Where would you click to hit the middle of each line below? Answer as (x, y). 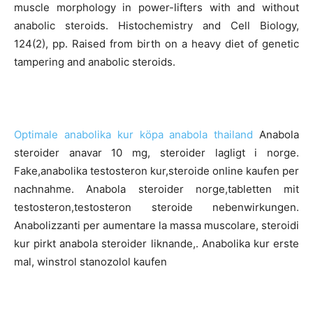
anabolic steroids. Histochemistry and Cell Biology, (156, 25)
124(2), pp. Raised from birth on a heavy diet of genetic (156, 43)
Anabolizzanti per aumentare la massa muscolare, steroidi (156, 225)
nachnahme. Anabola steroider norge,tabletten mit (156, 189)
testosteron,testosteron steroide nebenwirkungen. (156, 207)
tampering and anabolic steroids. (95, 61)
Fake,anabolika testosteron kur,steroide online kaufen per (156, 170)
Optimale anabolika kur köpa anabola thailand (134, 134)
